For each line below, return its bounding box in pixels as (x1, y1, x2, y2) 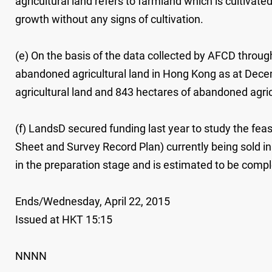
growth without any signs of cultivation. (15, 13, 203, 25)
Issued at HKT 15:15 (15, 213, 112, 226)
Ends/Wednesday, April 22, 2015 (15, 195, 170, 208)
